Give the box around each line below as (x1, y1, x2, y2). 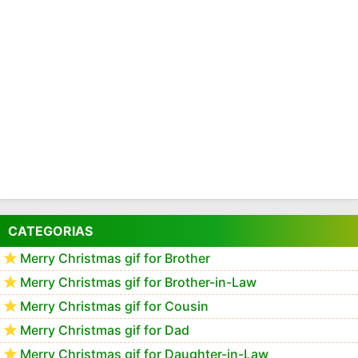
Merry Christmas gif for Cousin (20, 297, 209, 314)
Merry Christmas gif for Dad (20, 321, 189, 338)
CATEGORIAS (8, 222, 93, 239)
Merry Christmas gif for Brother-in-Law (20, 273, 257, 290)
